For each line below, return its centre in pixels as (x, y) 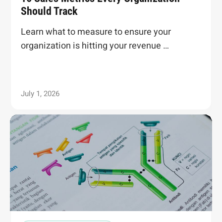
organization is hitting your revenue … (95, 46)
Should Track (49, 11)
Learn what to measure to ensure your (96, 32)
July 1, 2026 (40, 94)
